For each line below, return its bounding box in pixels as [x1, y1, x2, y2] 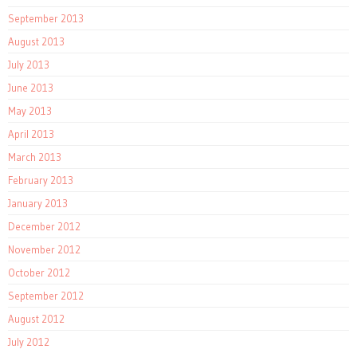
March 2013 [8, 151, 61, 164]
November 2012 [8, 243, 80, 257]
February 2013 [8, 174, 73, 187]
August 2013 [8, 35, 65, 49]
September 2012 [8, 289, 84, 303]
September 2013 [8, 12, 84, 25]
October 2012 [8, 266, 70, 280]
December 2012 [8, 220, 80, 233]
